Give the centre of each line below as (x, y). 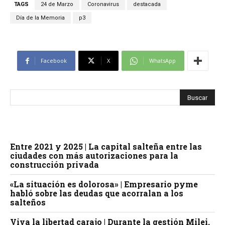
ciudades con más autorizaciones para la (94, 156)
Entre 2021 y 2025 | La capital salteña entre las (106, 147)
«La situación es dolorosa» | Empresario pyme (104, 184)
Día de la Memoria (40, 18)
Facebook (53, 61)
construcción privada (54, 165)
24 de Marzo (57, 5)
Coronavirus (103, 5)
